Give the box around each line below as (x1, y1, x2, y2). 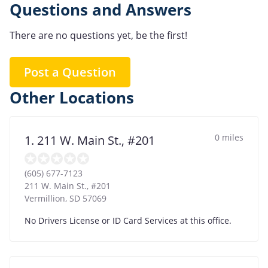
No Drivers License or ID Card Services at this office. (25, 214, 232, 226)
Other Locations (10, 87, 134, 108)
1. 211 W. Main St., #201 (25, 132, 155, 148)
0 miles (215, 131, 243, 143)
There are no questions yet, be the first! (10, 28, 187, 42)
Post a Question (24, 63, 116, 80)
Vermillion (25, 192, 65, 204)
